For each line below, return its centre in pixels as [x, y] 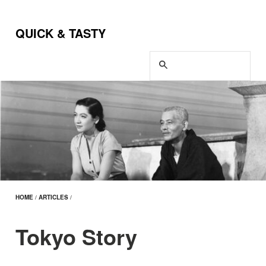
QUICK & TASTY [60, 33]
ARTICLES [53, 197]
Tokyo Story [76, 236]
